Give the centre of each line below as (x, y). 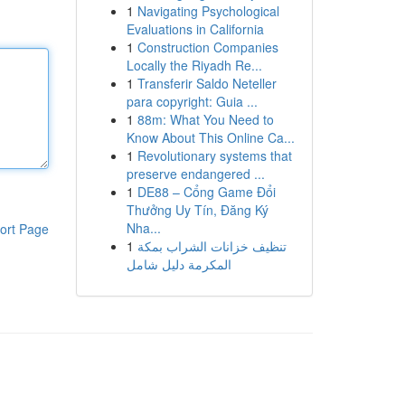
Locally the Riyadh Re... (194, 65)
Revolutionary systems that (214, 155)
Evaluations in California (195, 29)
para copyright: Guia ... (192, 101)
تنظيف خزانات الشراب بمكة (212, 246)
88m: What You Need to (205, 119)
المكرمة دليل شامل (179, 264)
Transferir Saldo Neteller (207, 83)
